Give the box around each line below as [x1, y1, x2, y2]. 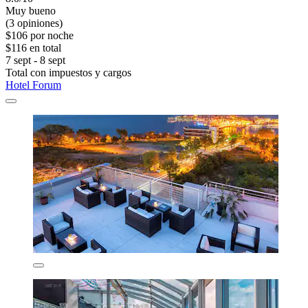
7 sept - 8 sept [5, 54, 65, 67]
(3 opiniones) [5, 17, 63, 30]
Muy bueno [5, 5, 56, 17]
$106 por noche [5, 30, 74, 42]
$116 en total [5, 42, 61, 54]
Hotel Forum [5, 79, 61, 91]
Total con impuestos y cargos [5, 67, 131, 79]
